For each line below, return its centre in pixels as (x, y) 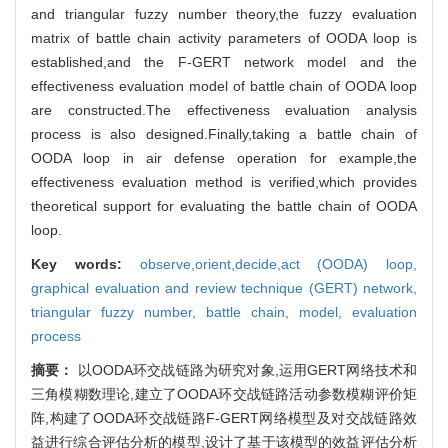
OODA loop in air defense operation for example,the (224, 157)
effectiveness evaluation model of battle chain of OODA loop (224, 85)
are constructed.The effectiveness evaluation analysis (224, 109)
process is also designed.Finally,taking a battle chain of (224, 133)
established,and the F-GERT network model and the (224, 61)
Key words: (85, 263)
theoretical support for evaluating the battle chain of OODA (224, 205)
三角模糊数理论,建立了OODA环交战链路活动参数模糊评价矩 (224, 393)
